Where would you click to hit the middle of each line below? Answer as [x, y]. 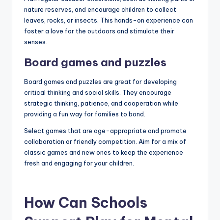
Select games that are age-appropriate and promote [105, 130]
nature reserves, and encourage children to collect [100, 9]
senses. [36, 41]
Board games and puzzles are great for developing [100, 81]
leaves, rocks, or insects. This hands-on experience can [109, 20]
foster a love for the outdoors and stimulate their [99, 31]
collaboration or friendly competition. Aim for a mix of [105, 141]
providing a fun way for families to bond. [85, 114]
